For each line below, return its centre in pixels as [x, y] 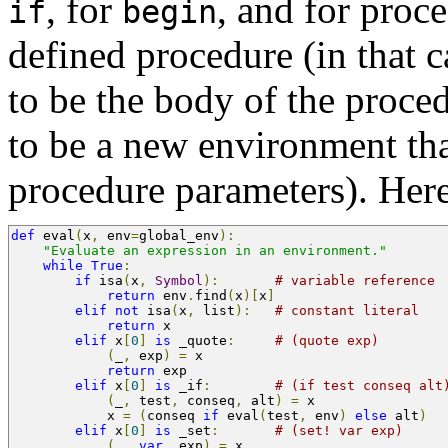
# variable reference [355, 280]
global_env [179, 235]
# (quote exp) [327, 340]
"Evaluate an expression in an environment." [215, 250]
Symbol [179, 280]
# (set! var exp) [339, 430]
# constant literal [347, 310]
